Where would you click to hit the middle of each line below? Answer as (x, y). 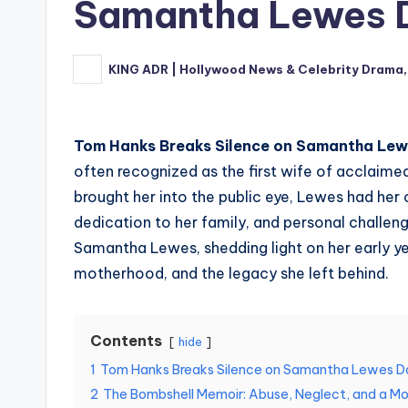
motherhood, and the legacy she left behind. (231, 274)
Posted (96, 74)
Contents (126, 341)
